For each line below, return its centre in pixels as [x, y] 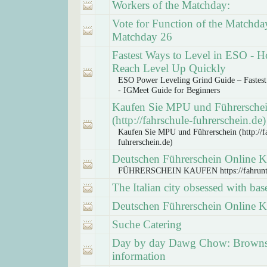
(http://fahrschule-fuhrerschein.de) [189, 120]
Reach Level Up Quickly [169, 68]
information [139, 256]
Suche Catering [147, 224]
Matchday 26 [142, 37]
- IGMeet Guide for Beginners [169, 90]
